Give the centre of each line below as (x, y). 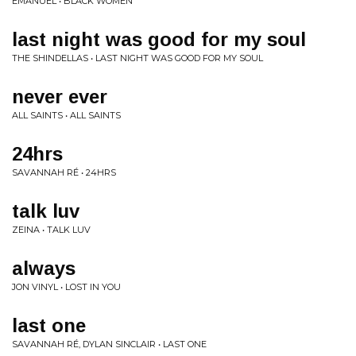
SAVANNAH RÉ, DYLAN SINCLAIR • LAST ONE (109, 344)
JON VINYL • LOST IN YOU (66, 287)
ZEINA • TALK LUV (51, 230)
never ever (60, 97)
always (44, 268)
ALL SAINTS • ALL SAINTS (66, 115)
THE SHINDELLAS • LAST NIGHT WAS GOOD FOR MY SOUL (137, 58)
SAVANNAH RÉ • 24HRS (64, 172)
